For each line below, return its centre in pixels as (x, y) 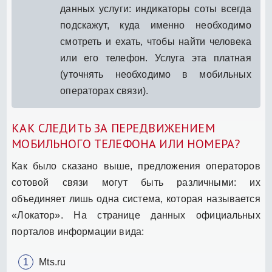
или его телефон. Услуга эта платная (156, 58)
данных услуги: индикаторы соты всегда (156, 8)
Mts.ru (53, 262)
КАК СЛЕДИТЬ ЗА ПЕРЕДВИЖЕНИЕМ (113, 128)
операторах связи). (104, 90)
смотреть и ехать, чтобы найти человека (156, 41)
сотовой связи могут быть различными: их (136, 182)
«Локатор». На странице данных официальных (136, 215)
